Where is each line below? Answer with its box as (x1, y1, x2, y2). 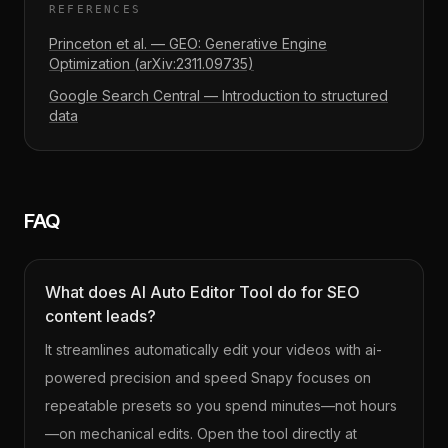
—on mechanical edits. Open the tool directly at (45, 425, 357, 442)
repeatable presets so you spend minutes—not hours (45, 397, 397, 414)
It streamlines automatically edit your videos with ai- (45, 341, 382, 358)
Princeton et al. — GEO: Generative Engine (49, 35, 327, 52)
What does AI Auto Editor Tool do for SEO (45, 282, 360, 302)
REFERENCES (49, 3, 141, 16)
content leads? (45, 306, 156, 326)
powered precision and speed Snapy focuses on (45, 369, 371, 386)
